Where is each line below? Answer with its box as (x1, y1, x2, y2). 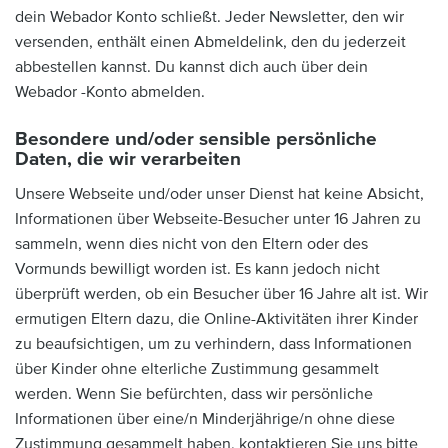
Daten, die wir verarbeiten (15, 147, 241, 171)
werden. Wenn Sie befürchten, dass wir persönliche (15, 384, 373, 404)
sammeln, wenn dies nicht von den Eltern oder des (15, 234, 368, 254)
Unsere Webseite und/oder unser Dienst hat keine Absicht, (15, 184, 424, 204)
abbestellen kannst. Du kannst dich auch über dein (15, 56, 368, 77)
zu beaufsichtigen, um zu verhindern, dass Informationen (15, 334, 412, 354)
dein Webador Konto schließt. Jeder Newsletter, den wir (15, 6, 404, 27)
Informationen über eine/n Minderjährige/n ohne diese (15, 409, 395, 429)
